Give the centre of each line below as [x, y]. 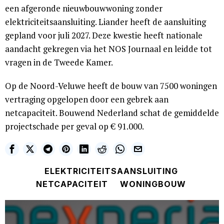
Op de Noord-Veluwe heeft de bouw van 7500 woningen [111, 85]
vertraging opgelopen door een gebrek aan [87, 99]
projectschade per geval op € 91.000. [74, 126]
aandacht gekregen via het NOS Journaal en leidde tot [108, 48]
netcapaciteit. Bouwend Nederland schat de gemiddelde [112, 112]
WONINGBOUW [153, 184]
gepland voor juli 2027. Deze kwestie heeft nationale [104, 35]
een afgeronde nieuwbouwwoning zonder [84, 8]
